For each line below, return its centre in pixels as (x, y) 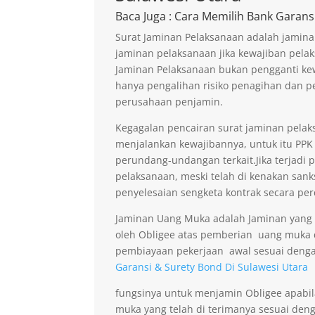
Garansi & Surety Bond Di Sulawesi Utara (212, 266)
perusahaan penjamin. (169, 101)
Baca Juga (141, 16)
